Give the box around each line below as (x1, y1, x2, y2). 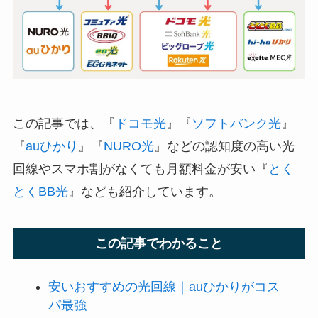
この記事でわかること (95, 236, 223, 251)
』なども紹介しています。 (67, 184, 221, 199)
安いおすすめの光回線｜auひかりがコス (48, 280, 280, 295)
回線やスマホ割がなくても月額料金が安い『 (12, 161, 268, 176)
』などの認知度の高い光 (153, 138, 295, 153)
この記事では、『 (12, 116, 115, 131)
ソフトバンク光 (191, 116, 281, 131)
